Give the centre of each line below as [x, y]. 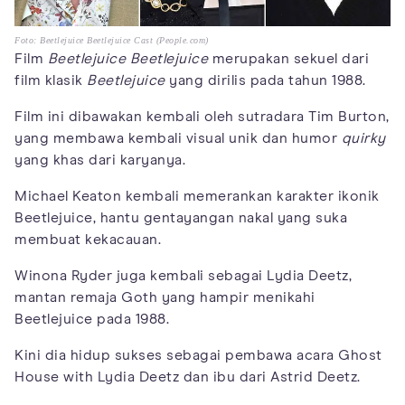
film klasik [51, 81]
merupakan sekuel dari [288, 59]
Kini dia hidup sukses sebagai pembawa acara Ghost [198, 356]
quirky [363, 139]
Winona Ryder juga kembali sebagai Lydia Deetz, [183, 276]
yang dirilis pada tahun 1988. [265, 81]
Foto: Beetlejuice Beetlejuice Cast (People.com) [112, 41]
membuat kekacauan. [88, 240]
